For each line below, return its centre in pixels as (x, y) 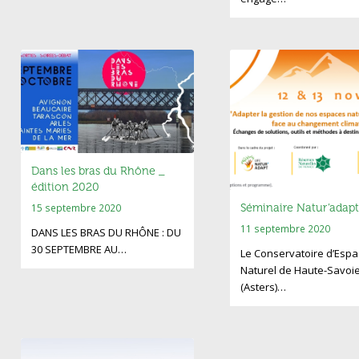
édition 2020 (65, 187)
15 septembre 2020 (76, 207)
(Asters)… (263, 287)
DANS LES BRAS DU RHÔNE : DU (106, 232)
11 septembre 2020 (285, 229)
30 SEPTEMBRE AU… (79, 249)
